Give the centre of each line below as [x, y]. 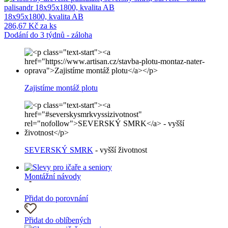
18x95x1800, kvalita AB [44, 17]
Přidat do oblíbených [58, 220]
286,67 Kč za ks [30, 26]
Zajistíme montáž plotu [61, 88]
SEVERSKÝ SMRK [59, 150]
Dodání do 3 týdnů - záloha [48, 35]
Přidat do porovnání [56, 198]
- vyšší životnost [120, 150]
